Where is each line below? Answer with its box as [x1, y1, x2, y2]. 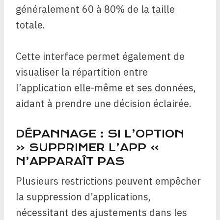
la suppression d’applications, [16, 190, 151, 203]
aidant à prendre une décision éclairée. [16, 97, 192, 110]
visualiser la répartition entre [16, 65, 148, 79]
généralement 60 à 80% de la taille [16, 2, 175, 16]
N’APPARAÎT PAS [16, 155, 125, 167]
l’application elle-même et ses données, [16, 81, 196, 94]
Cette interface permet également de [16, 50, 185, 63]
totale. [16, 18, 45, 31]
